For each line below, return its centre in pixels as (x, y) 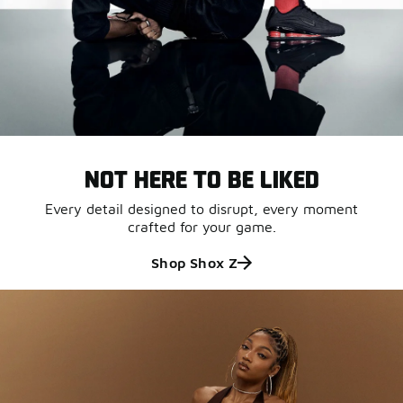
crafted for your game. (201, 227)
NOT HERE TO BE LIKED (201, 179)
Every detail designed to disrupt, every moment (201, 209)
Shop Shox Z (194, 263)
